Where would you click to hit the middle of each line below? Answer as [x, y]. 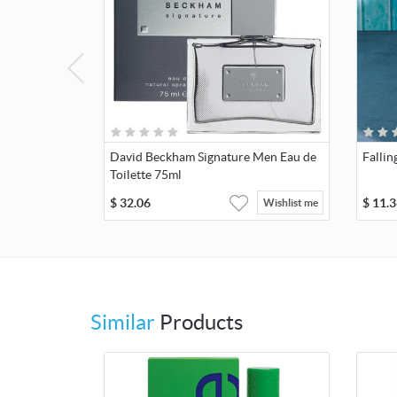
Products [199, 323]
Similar [123, 323]
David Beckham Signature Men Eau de [213, 157]
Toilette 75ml [146, 175]
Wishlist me [290, 203]
